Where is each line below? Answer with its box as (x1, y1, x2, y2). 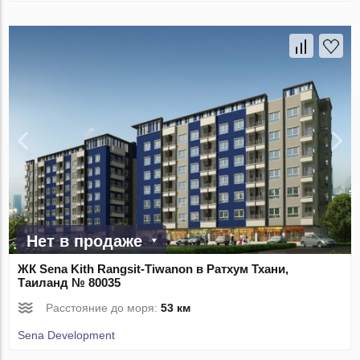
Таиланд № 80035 (18, 275, 121, 289)
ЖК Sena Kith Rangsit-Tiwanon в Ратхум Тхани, (18, 261, 289, 276)
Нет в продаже (27, 231, 143, 250)
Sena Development (18, 328, 116, 342)
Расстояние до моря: (46, 301, 162, 314)
